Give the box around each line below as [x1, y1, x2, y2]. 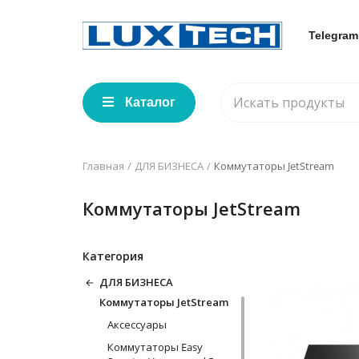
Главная [83, 159, 124, 173]
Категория [83, 248, 143, 264]
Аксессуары [107, 317, 167, 332]
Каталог [125, 95, 175, 109]
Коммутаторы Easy [107, 339, 203, 354]
